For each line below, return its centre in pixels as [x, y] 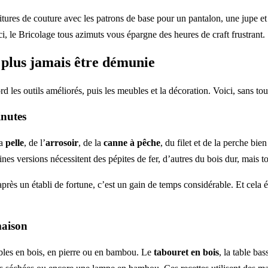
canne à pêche [132, 142]
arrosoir [62, 142]
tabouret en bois [186, 252]
